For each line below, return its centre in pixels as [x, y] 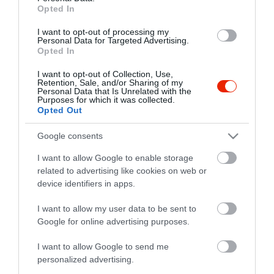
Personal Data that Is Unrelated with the [114, 91]
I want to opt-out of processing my [103, 31]
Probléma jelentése [94, 131]
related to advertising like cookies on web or [122, 170]
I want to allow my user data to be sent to [117, 208]
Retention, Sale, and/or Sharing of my [110, 82]
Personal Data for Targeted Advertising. [113, 40]
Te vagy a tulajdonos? [176, 131]
